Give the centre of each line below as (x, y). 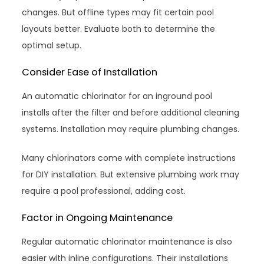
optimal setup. (52, 46)
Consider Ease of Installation (90, 72)
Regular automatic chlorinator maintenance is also (127, 242)
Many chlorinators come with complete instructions (129, 158)
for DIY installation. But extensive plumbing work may (131, 175)
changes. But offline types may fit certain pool (118, 13)
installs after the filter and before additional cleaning (131, 113)
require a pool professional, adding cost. (104, 191)
